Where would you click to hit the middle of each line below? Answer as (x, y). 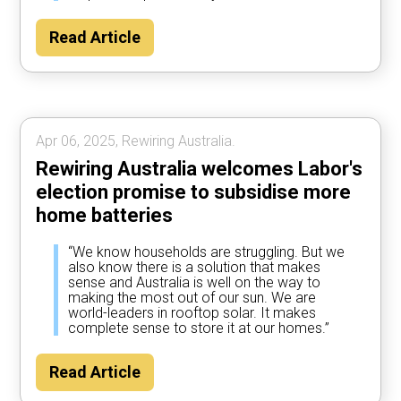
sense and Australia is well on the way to (195, 282)
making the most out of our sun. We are (192, 297)
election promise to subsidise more (194, 192)
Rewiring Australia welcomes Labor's (200, 168)
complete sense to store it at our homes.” (199, 328)
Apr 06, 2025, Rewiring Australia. (136, 141)
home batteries (105, 215)
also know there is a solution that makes (195, 267)
